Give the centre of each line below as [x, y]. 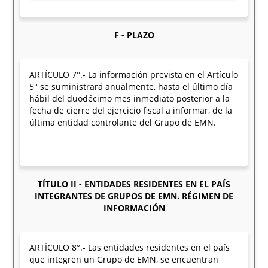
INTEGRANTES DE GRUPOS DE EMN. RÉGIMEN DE [134, 196]
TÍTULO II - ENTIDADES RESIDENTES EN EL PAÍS [134, 184]
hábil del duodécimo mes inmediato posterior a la [130, 98]
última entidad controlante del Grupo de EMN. [123, 122]
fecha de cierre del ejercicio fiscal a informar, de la [131, 110]
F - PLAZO [134, 35]
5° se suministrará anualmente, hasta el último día [131, 86]
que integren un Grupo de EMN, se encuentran [124, 259]
